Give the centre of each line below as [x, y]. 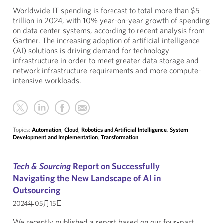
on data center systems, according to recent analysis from [109, 30]
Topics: [22, 130]
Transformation [119, 137]
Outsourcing [37, 190]
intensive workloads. [47, 80]
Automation [47, 130]
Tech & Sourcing [42, 166]
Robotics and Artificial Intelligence [124, 130]
